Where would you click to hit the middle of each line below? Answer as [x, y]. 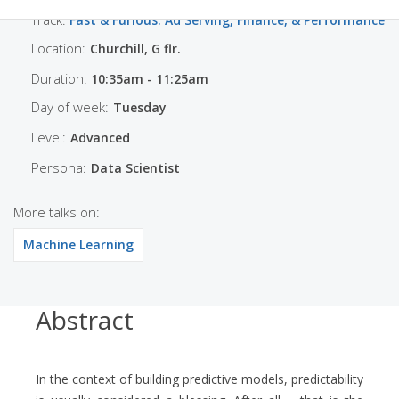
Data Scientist [135, 168]
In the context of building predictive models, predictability [199, 379]
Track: [50, 20]
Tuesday [140, 108]
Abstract [85, 320]
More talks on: [57, 212]
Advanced [100, 138]
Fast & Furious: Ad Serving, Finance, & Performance [227, 20]
